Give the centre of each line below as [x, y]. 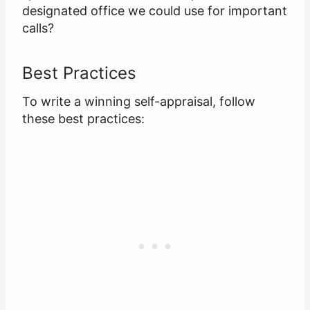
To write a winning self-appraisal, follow [139, 102]
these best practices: [83, 119]
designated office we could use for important [155, 11]
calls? [38, 28]
